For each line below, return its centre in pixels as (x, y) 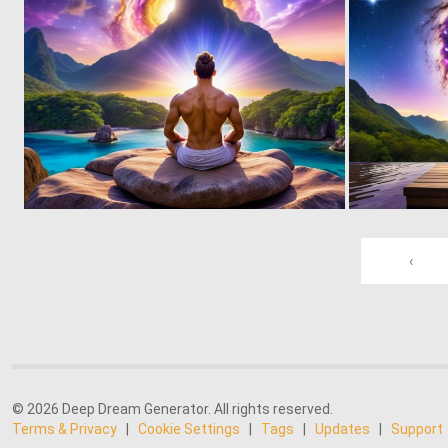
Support (417, 429)
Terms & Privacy (64, 429)
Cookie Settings (189, 429)
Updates (342, 429)
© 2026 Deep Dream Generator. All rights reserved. (172, 409)
